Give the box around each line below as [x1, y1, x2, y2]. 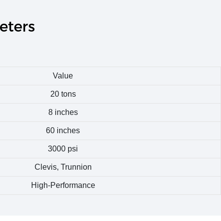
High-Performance [31, 181, 95, 190]
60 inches [46, 126, 80, 135]
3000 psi [48, 145, 78, 153]
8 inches [48, 108, 78, 117]
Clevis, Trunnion [34, 163, 92, 172]
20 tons [50, 90, 76, 99]
